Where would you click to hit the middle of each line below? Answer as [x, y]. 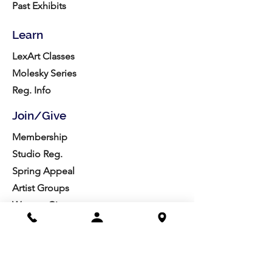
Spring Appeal [43, 171]
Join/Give [39, 115]
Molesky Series [44, 73]
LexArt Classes [43, 56]
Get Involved [39, 222]
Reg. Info [32, 90]
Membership [40, 137]
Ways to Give [40, 205]
